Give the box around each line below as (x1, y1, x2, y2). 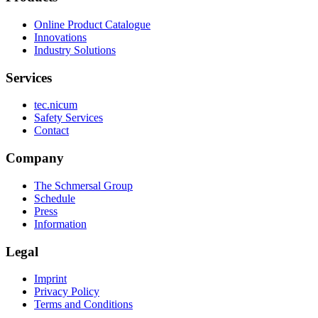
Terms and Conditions (34, 298, 133, 311)
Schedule (34, 192, 75, 204)
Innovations (34, 31, 87, 43)
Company (6, 150, 64, 166)
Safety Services (34, 111, 103, 124)
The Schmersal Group (34, 179, 133, 192)
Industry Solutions (34, 43, 116, 56)
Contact (34, 124, 69, 137)
